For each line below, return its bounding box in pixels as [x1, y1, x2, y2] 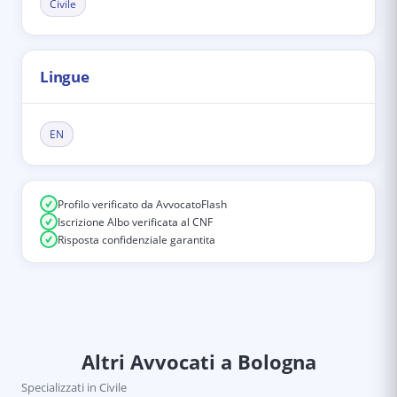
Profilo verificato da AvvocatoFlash [58, 196, 227, 212]
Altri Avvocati [81, 348, 215, 375]
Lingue [40, 66, 90, 87]
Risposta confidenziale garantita [58, 231, 215, 247]
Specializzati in [21, 379, 97, 395]
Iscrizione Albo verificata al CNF [58, 214, 213, 230]
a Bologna [214, 348, 316, 375]
